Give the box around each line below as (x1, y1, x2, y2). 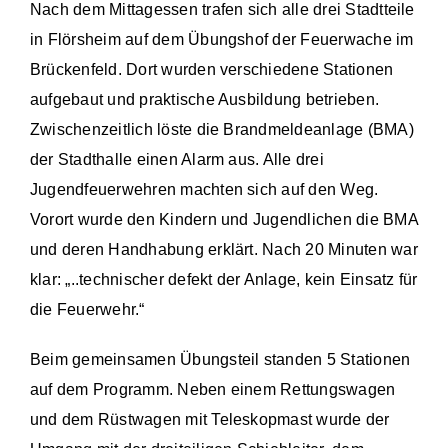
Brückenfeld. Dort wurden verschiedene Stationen (30, 61, 394, 78)
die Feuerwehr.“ (30, 301, 149, 318)
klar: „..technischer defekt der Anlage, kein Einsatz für (30, 271, 418, 288)
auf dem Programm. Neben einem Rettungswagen (30, 381, 396, 398)
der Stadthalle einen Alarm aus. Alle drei (30, 151, 324, 168)
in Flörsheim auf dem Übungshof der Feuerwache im (30, 31, 414, 48)
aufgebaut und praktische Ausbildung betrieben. (30, 91, 380, 108)
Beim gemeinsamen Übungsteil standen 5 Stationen (30, 351, 411, 368)
